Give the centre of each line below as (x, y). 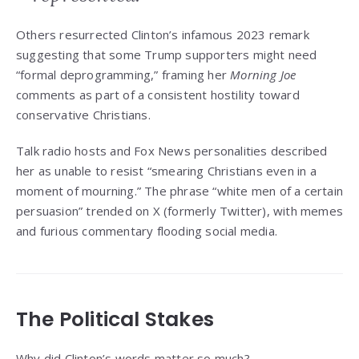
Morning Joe (263, 75)
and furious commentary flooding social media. (147, 231)
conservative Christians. (83, 115)
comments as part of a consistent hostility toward (158, 95)
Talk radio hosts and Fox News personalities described (172, 151)
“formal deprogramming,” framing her (123, 75)
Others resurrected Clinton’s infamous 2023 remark (163, 35)
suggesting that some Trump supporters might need (167, 55)
